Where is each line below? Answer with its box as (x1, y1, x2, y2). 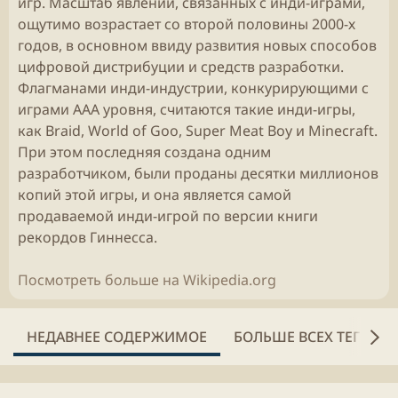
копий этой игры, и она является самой (18, 185, 291, 204)
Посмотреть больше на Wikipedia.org (18, 270, 276, 290)
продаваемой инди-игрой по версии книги (18, 206, 318, 226)
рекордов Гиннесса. (18, 227, 157, 247)
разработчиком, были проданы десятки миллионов (18, 163, 378, 183)
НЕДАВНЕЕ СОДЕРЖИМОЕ (27, 327, 207, 346)
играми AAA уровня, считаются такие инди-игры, (18, 99, 355, 119)
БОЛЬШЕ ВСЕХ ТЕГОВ (234, 327, 379, 346)
